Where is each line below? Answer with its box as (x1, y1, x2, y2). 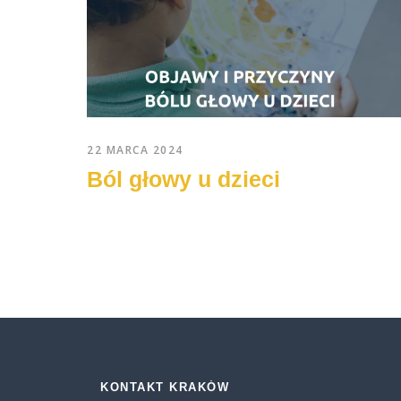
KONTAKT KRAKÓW (100, 380, 229, 394)
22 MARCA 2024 (87, 141, 183, 158)
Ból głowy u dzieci (87, 166, 280, 192)
